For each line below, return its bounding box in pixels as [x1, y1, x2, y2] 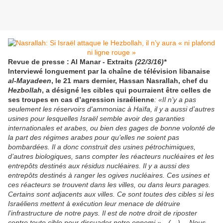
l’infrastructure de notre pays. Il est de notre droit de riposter [8, 209, 197, 218]
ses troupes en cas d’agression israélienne [8, 96, 154, 104]
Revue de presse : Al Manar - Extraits [8, 58, 135, 66]
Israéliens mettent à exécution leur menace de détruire [8, 200, 180, 208]
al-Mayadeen [8, 77, 51, 85]
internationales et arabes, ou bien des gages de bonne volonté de [8, 124, 215, 132]
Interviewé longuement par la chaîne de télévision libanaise [8, 67, 210, 76]
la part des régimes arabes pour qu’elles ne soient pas [8, 133, 179, 142]
